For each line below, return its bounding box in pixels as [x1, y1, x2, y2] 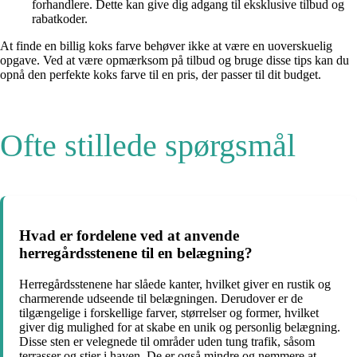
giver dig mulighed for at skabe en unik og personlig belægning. [19, 320, 340, 334]
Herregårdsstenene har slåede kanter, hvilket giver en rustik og [19, 277, 331, 291]
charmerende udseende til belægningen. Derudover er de [19, 291, 303, 305]
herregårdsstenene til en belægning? [19, 244, 253, 261]
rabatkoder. [32, 12, 88, 26]
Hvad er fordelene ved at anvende [19, 226, 239, 244]
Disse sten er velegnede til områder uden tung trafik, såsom [19, 334, 315, 348]
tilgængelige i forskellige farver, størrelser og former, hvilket [19, 305, 319, 320]
